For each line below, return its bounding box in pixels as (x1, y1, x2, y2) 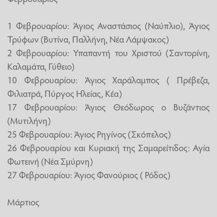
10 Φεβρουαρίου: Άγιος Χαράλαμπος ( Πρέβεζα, (7, 73, 210, 86)
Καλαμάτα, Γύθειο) (7, 59, 75, 72)
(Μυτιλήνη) (7, 113, 51, 126)
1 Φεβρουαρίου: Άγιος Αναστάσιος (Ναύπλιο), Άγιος (7, 18, 210, 31)
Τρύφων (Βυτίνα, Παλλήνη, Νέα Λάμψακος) (7, 32, 169, 45)
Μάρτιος (7, 195, 39, 208)
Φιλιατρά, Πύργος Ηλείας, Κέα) (7, 86, 122, 99)
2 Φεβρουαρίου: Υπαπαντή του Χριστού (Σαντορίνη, (7, 46, 210, 59)
